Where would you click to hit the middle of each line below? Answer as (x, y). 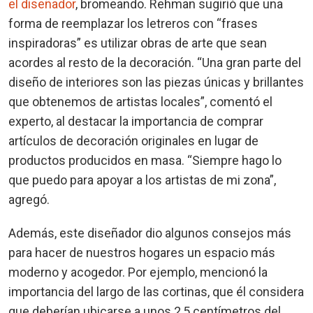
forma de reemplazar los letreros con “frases (133, 24)
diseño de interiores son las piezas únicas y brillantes (156, 82)
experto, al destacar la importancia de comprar (136, 122)
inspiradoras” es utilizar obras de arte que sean (138, 43)
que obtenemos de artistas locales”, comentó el (140, 102)
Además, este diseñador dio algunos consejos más (150, 233)
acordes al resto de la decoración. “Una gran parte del (155, 63)
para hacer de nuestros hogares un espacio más (142, 253)
